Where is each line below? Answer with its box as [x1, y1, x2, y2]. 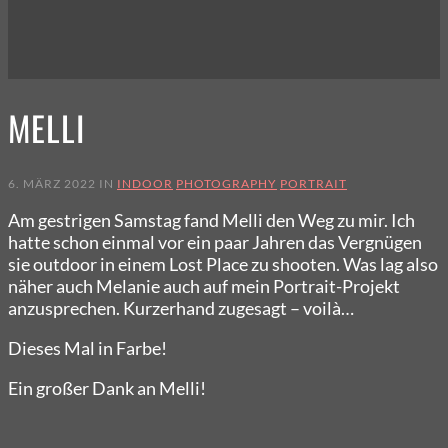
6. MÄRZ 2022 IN [8, 175, 117, 191]
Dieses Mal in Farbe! [8, 336, 167, 359]
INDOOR [117, 175, 173, 191]
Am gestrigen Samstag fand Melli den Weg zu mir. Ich [8, 208, 415, 231]
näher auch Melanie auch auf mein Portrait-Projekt [8, 274, 400, 297]
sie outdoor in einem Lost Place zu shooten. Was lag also [8, 252, 438, 275]
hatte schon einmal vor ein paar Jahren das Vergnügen [8, 230, 422, 253]
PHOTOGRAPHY [176, 175, 277, 191]
